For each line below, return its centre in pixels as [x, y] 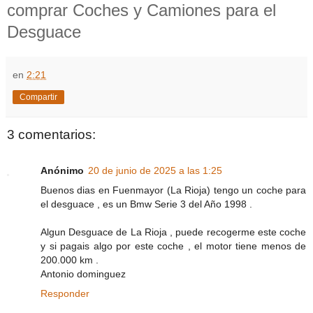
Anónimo [62, 171]
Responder [65, 294]
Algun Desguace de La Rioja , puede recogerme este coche [173, 232]
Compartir [38, 97]
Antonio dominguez [83, 274]
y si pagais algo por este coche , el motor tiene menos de [173, 246]
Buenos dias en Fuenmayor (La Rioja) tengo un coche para [173, 190]
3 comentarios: [51, 134]
